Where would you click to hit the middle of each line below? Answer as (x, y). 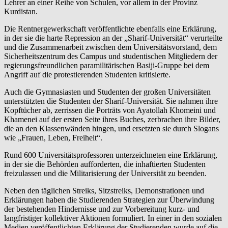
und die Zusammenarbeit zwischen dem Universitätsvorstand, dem (110, 47)
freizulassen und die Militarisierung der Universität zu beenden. (105, 173)
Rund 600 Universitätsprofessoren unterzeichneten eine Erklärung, (111, 155)
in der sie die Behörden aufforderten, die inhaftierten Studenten (105, 164)
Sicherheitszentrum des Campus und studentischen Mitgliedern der (111, 56)
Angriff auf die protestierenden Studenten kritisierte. (87, 74)
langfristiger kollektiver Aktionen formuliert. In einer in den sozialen (113, 218)
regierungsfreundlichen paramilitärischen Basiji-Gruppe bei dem (107, 65)
